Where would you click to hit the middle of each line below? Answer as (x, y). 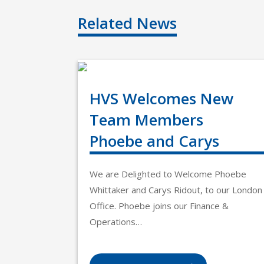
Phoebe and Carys (154, 141)
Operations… (116, 222)
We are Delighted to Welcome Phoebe (168, 174)
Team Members (146, 120)
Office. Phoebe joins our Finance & (159, 206)
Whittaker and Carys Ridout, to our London (176, 190)
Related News (127, 23)
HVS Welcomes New (161, 98)
